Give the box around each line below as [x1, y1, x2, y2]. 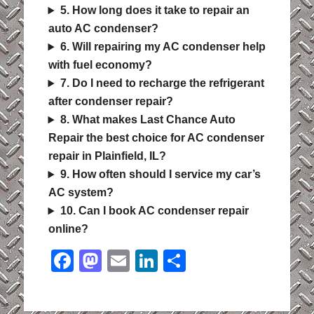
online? [48, 223, 88, 235]
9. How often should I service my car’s [60, 168, 261, 181]
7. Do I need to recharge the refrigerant [60, 77, 264, 90]
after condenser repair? [48, 95, 173, 108]
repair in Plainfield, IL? [48, 150, 166, 163]
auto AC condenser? [48, 22, 158, 35]
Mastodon [101, 248, 201, 274]
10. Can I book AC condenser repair [60, 205, 249, 217]
